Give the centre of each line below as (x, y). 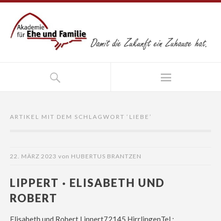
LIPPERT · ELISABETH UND (87, 183)
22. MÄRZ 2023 (33, 156)
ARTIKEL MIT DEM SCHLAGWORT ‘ (70, 117)
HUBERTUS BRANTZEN (106, 156)
